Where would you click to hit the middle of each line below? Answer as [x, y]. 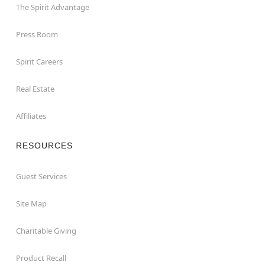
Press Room [37, 34]
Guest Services [41, 176]
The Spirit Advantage [52, 7]
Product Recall [41, 258]
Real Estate [35, 89]
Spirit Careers [39, 62]
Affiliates [31, 116]
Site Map [31, 203]
